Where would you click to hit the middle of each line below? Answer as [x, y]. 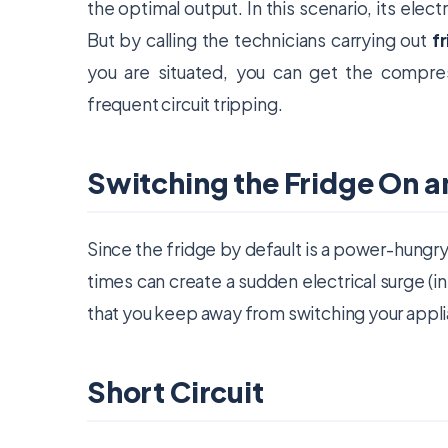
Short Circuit [175, 391]
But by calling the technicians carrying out [259, 40]
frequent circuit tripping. [185, 104]
